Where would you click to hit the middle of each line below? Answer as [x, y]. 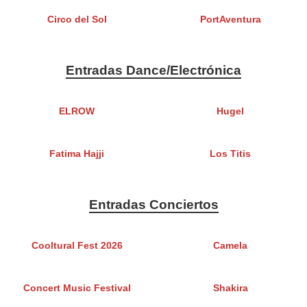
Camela [230, 246]
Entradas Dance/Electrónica [153, 71]
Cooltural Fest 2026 [77, 246]
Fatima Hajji [77, 154]
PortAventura [230, 20]
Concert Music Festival [77, 288]
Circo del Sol [77, 20]
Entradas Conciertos [153, 205]
